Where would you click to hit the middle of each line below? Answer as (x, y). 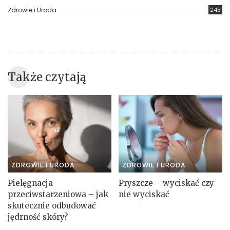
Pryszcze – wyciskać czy (166, 183)
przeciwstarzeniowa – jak (58, 195)
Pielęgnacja (30, 183)
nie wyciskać (144, 195)
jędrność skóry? (38, 217)
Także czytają (47, 77)
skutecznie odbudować (52, 206)
